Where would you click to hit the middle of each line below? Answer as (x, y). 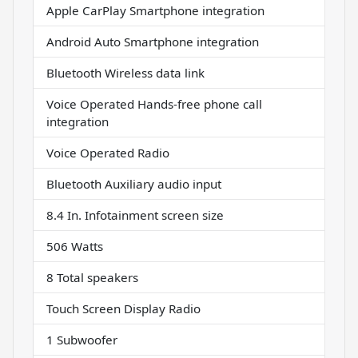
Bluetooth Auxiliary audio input (134, 184)
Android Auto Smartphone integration (153, 42)
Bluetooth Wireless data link (125, 73)
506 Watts (75, 247)
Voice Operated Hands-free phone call (154, 104)
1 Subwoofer (82, 340)
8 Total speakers (92, 278)
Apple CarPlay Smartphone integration (155, 11)
